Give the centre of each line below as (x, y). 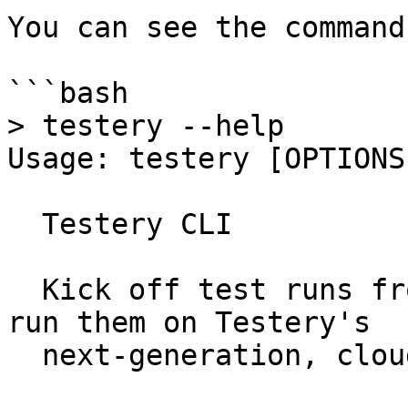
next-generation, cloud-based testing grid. (25, 355)
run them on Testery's (189, 322)
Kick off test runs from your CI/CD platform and (25, 290)
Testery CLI (25, 224)
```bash (68, 93)
